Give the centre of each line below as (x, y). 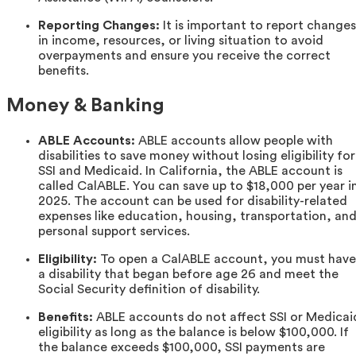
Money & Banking (85, 106)
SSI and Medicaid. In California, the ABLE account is (190, 171)
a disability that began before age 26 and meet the (188, 275)
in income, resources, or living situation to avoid (181, 41)
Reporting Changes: (99, 26)
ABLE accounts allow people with (234, 141)
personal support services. (114, 232)
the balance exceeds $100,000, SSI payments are (182, 348)
